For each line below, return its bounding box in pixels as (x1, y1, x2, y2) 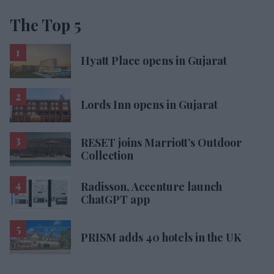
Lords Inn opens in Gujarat (81, 97, 218, 113)
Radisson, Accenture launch (81, 179, 222, 194)
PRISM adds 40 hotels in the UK (81, 229, 242, 245)
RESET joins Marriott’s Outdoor (81, 135, 242, 150)
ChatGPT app (81, 192, 150, 207)
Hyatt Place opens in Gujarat (81, 53, 227, 68)
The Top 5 (10, 13, 81, 35)
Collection (81, 148, 133, 163)
